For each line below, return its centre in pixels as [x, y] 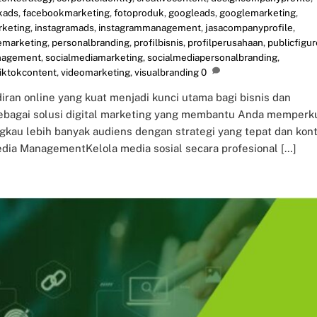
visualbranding [167, 72]
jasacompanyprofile [249, 27]
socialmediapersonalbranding [212, 57]
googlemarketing [258, 12]
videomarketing [96, 72]
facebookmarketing [66, 12]
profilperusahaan [225, 42]
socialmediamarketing [94, 57]
